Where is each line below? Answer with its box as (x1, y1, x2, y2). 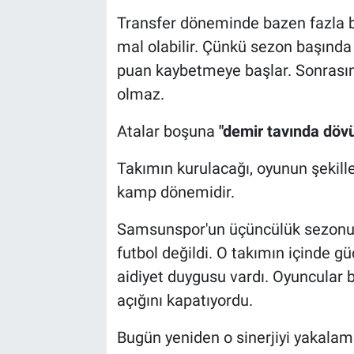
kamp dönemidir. (116, 182, 235, 201)
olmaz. (116, 84, 164, 104)
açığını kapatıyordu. (116, 290, 253, 310)
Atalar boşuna (116, 121, 219, 141)
